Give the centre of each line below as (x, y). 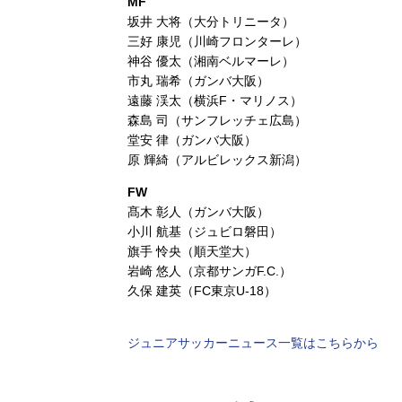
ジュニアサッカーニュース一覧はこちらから (253, 343)
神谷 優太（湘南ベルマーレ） (211, 61)
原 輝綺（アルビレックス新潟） (217, 160)
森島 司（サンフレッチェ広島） (217, 120)
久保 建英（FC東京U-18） (202, 291)
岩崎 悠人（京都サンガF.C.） (210, 271)
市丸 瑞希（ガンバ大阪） (198, 81)
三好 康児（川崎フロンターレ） (217, 41)
